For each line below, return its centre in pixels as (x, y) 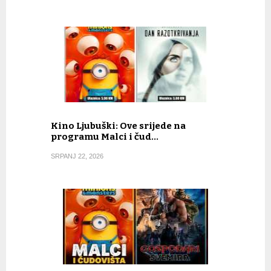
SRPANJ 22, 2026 (77, 156)
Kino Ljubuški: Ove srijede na (118, 126)
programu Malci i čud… (105, 136)
